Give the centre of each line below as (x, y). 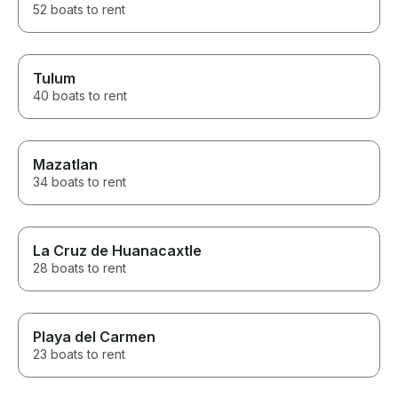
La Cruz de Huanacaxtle (117, 250)
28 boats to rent (80, 267)
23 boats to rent (79, 354)
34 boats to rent (80, 181)
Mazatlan (65, 164)
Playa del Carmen (94, 336)
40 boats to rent (80, 95)
